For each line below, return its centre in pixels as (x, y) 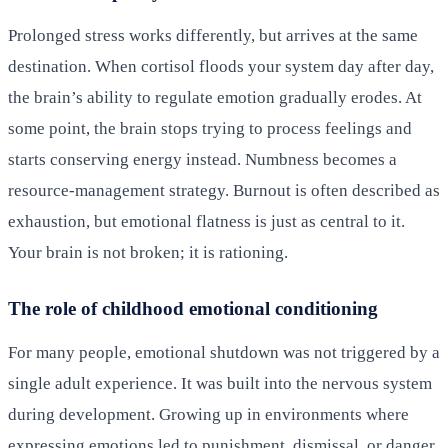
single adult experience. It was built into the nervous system (220, 383)
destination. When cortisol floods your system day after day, (221, 66)
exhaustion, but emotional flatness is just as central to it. (206, 221)
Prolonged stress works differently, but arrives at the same (213, 35)
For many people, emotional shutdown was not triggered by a (224, 352)
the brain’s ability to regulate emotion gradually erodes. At (215, 97)
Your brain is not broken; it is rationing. (148, 252)
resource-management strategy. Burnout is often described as (224, 190)
